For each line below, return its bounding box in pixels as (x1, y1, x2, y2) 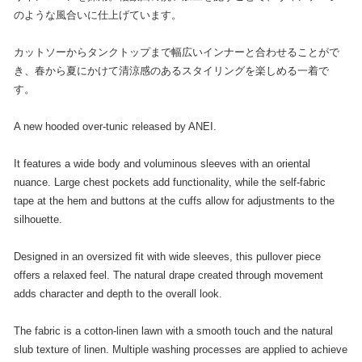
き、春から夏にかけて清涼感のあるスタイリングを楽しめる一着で (13, 64, 329, 77)
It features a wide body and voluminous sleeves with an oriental (13, 157, 310, 170)
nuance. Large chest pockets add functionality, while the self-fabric (13, 175, 326, 188)
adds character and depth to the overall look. (13, 287, 222, 300)
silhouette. (13, 213, 62, 225)
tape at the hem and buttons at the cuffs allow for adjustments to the (13, 194, 335, 207)
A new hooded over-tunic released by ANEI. (13, 120, 217, 133)
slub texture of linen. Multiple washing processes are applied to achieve (13, 343, 347, 356)
